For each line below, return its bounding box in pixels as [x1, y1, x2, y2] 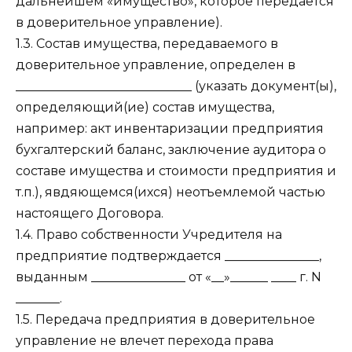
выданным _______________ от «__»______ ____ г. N [16, 269, 321, 285]
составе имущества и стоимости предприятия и [16, 163, 336, 179]
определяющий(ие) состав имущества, [16, 100, 274, 115]
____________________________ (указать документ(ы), [16, 79, 336, 94]
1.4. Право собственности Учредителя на [16, 227, 282, 243]
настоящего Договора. [16, 206, 163, 222]
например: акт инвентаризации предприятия [16, 121, 324, 137]
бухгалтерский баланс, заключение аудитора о [16, 142, 326, 158]
